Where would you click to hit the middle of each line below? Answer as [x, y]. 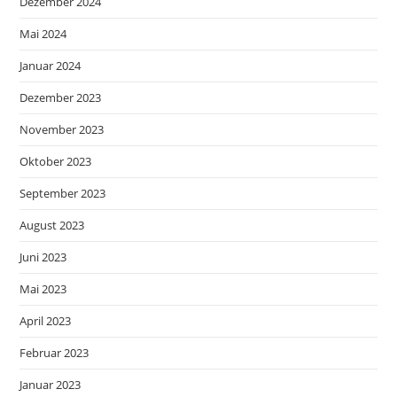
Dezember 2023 [61, 97]
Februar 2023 [54, 353]
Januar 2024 [51, 66]
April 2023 [46, 321]
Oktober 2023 [56, 161]
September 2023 [63, 193]
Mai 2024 [43, 34]
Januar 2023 [51, 385]
